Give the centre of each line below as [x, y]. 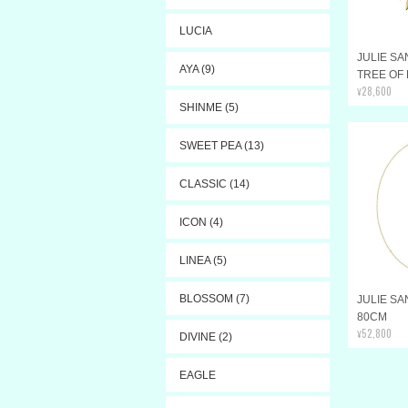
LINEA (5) [203, 260]
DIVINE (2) [206, 337]
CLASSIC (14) [214, 184]
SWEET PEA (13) [222, 145]
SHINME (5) [209, 107]
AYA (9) [197, 69]
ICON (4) [201, 222]
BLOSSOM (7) [214, 298]
